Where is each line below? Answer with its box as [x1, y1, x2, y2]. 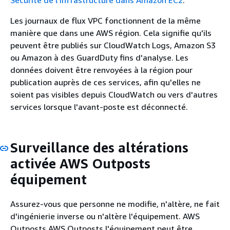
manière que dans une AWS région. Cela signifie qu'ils [10, 28, 212, 38]
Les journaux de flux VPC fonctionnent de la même [10, 15, 201, 26]
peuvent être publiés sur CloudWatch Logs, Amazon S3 [10, 40, 216, 50]
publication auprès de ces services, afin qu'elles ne [10, 77, 201, 87]
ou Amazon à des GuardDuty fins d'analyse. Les [10, 52, 188, 63]
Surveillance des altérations [10, 140, 188, 156]
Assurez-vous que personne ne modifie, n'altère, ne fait [10, 198, 220, 209]
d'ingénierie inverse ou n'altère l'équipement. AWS [10, 210, 200, 221]
